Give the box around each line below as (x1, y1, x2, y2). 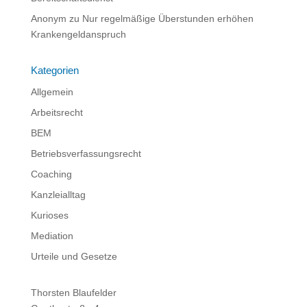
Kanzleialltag (30, 188, 86, 200)
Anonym (30, 12, 66, 24)
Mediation (30, 230, 73, 241)
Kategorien (30, 64, 79, 76)
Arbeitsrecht (30, 106, 83, 118)
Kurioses (30, 209, 69, 221)
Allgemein (30, 86, 73, 97)
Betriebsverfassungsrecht (30, 147, 141, 159)
